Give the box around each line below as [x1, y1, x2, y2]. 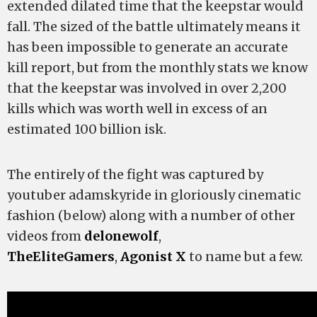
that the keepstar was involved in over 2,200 [7, 80, 287, 97]
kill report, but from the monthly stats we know [7, 59, 308, 76]
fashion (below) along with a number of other [7, 207, 295, 224]
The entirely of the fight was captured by [7, 166, 263, 183]
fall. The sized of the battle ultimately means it [7, 18, 301, 35]
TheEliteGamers [7, 248, 115, 265]
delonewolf [84, 228, 158, 245]
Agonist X [120, 248, 186, 265]
